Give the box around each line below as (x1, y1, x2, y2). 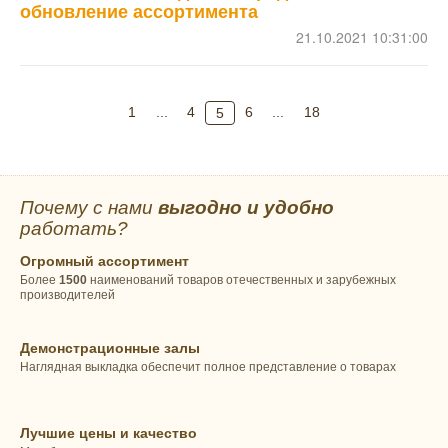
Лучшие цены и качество (20, 425, 197, 442)
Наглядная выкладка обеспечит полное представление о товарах (20, 360, 396, 375)
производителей (20, 287, 115, 302)
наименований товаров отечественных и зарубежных (87, 272, 396, 287)
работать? (20, 217, 128, 239)
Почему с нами (20, 196, 158, 218)
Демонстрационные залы (20, 340, 200, 357)
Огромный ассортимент (20, 252, 189, 269)
